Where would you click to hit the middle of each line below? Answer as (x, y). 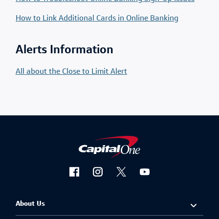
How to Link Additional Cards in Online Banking (97, 19)
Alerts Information (65, 50)
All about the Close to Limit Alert (71, 72)
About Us (30, 204)
